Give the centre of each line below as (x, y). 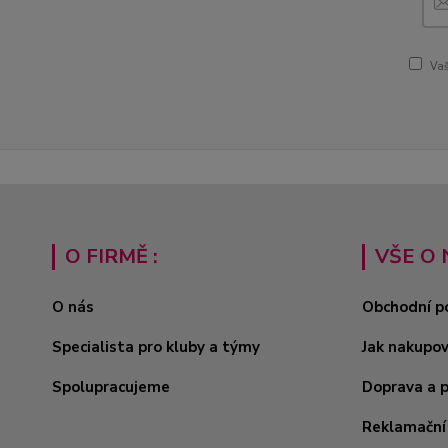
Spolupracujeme (111, 386)
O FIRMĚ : (111, 256)
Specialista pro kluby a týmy (156, 346)
